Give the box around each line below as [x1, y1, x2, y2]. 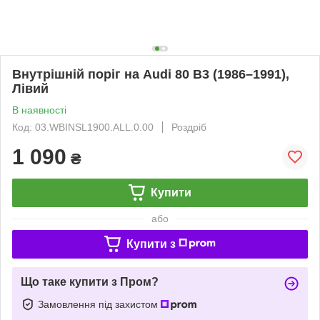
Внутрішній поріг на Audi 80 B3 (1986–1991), [12, 66, 289, 81]
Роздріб [171, 121, 206, 133]
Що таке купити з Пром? [21, 275, 159, 288]
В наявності [12, 104, 66, 116]
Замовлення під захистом [38, 298, 161, 310]
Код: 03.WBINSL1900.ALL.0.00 [12, 121, 154, 133]
